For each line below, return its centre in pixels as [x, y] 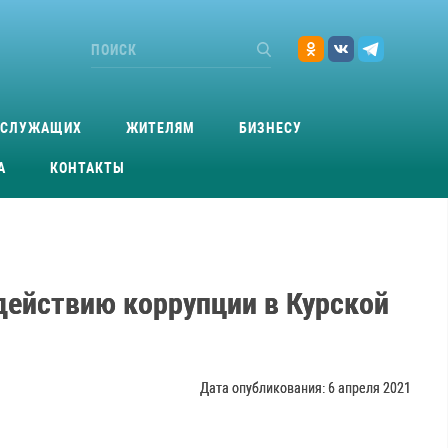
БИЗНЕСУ [270, 127]
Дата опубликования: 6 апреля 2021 [305, 388]
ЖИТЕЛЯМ [160, 127]
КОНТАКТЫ [87, 167]
